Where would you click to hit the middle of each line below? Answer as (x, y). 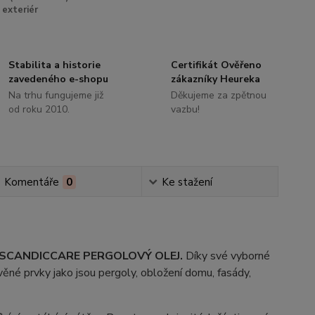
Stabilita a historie (55, 65)
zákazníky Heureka (215, 79)
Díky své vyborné (226, 256)
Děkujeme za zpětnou (218, 95)
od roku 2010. (39, 109)
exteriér (20, 10)
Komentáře (32, 182)
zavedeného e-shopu (59, 79)
